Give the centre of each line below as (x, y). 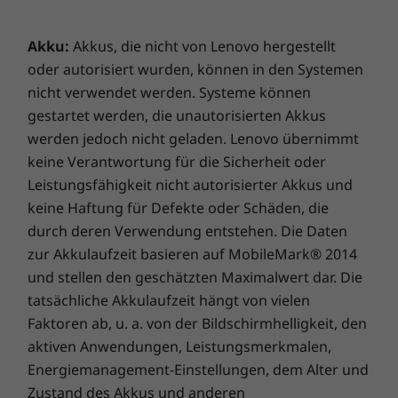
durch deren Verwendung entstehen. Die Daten (187, 231)
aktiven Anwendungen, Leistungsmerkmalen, (179, 346)
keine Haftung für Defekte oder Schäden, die (178, 208)
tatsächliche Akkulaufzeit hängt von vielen (169, 300)
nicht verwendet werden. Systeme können (169, 92)
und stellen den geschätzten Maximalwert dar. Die (195, 277)
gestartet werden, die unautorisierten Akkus (177, 115)
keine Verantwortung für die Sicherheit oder (177, 162)
